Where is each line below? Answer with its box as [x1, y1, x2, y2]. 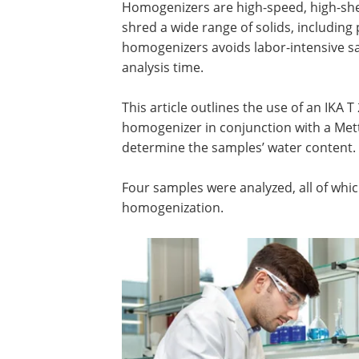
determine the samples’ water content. [122, 139, 356, 156]
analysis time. [122, 58, 204, 76]
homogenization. [122, 199, 224, 216]
